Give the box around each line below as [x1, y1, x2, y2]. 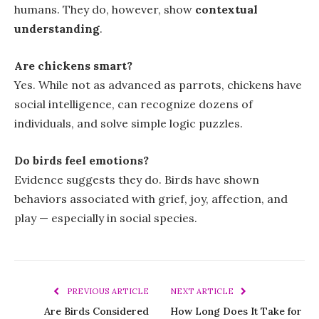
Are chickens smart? [14, 58, 132, 73]
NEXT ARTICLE [170, 286, 236, 296]
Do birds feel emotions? [14, 152, 149, 167]
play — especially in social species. [14, 210, 197, 225]
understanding [14, 21, 100, 36]
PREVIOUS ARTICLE [64, 286, 149, 296]
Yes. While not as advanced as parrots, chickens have [14, 77, 302, 92]
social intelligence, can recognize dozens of [14, 96, 253, 111]
